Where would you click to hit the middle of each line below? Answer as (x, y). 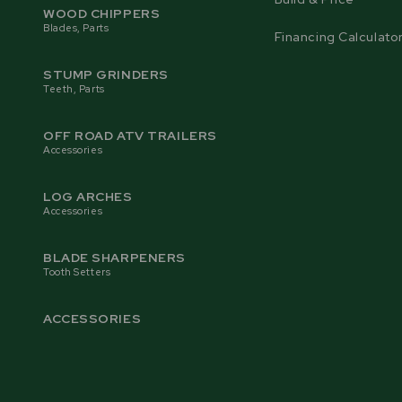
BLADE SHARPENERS (114, 257)
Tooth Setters (77, 271)
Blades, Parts (76, 27)
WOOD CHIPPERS (102, 13)
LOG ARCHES (88, 196)
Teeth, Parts (74, 88)
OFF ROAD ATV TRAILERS (130, 135)
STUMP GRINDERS (106, 74)
